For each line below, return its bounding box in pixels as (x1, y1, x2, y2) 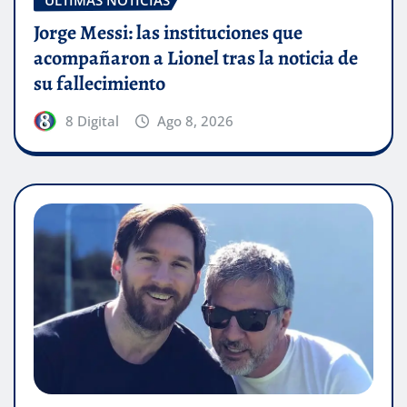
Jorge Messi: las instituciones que (34, 19, 303, 47)
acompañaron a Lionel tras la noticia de (34, 45, 358, 73)
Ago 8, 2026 (157, 112, 234, 131)
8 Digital (65, 112, 119, 131)
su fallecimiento (34, 70, 165, 98)
